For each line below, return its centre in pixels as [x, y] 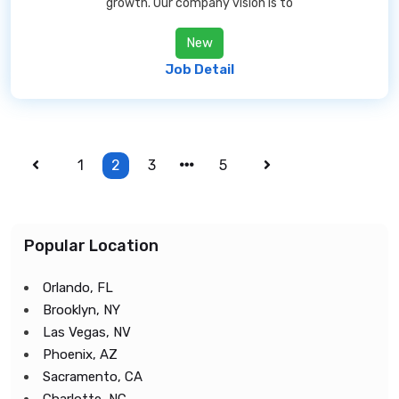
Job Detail [199, 69]
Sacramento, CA [93, 377]
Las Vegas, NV [87, 332]
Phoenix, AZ [80, 354]
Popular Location [91, 246]
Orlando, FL [78, 288]
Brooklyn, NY [81, 310]
